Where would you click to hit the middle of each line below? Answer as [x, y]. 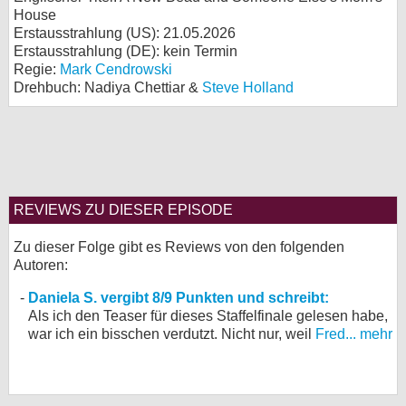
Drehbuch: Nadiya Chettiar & [108, 87]
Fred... [336, 334]
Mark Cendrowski [116, 69]
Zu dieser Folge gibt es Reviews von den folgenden [179, 247]
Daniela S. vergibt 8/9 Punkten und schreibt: [179, 298]
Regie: [37, 69]
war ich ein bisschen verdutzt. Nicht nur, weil [172, 334]
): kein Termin [194, 51]
